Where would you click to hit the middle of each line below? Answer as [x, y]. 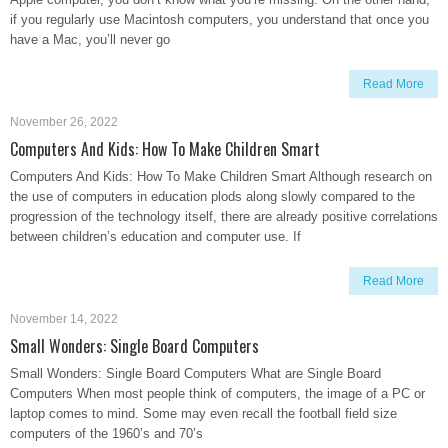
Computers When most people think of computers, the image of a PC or [217, 393]
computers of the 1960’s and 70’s [106, 433]
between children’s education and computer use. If [155, 236]
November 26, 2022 [64, 122]
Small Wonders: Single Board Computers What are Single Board [195, 373]
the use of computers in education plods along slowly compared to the [212, 196]
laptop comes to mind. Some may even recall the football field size [203, 413]
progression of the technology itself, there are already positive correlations [224, 216]
